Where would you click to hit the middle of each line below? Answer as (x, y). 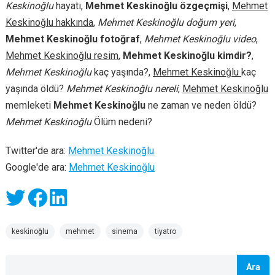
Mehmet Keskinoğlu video (200, 39)
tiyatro (165, 231)
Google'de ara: (37, 167)
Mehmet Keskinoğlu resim (62, 56)
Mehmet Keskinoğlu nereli (122, 89)
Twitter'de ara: (37, 151)
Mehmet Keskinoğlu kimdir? (187, 56)
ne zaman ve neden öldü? (201, 105)
